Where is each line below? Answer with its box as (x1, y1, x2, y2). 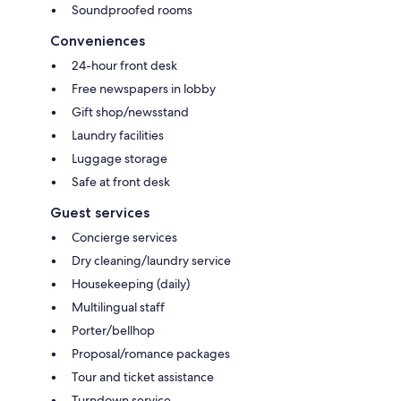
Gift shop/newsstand (72, 103, 189, 120)
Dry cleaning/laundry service (72, 252, 231, 269)
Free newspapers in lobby (72, 80, 216, 97)
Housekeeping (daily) (72, 275, 190, 292)
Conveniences (50, 31, 145, 49)
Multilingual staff (72, 298, 165, 315)
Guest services (50, 203, 149, 221)
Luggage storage (72, 149, 167, 166)
